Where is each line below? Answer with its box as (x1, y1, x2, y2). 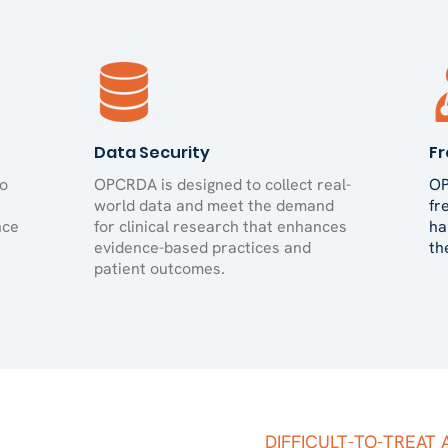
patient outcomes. (94, 258, 225, 279)
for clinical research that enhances (94, 216, 347, 237)
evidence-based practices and (94, 237, 311, 258)
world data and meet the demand (94, 195, 334, 216)
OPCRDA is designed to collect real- (94, 174, 351, 195)
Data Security (94, 141, 210, 164)
